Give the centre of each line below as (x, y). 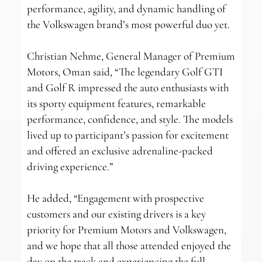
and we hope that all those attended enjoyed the (129, 246)
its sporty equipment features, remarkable (116, 104)
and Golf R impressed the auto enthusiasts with (127, 88)
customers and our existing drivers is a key (116, 214)
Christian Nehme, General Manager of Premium (131, 56)
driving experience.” (70, 167)
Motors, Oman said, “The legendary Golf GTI (125, 72)
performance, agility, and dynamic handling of (126, 9)
